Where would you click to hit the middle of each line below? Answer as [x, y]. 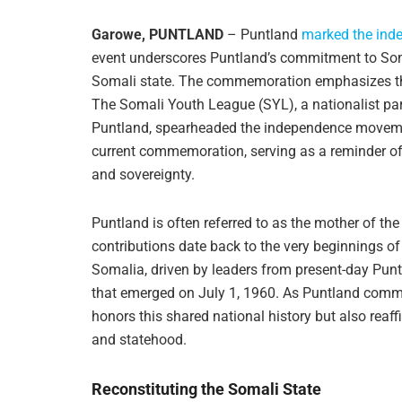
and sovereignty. [143, 174]
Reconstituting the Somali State [206, 389]
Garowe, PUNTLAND [157, 34]
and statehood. [139, 339]
